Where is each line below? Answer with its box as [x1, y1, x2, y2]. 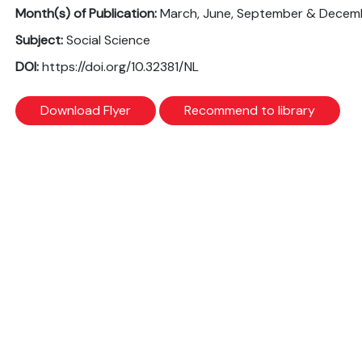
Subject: [15, 32, 67, 49]
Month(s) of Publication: [15, 5, 161, 23]
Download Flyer [40, 102, 132, 120]
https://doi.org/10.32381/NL [42, 58, 200, 76]
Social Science [66, 32, 151, 49]
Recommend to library [184, 102, 316, 120]
